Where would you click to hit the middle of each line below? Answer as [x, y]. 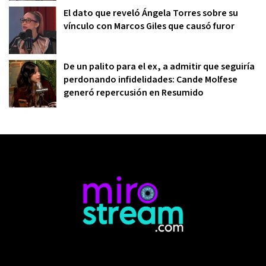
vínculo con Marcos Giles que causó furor [149, 26]
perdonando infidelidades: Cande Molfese [151, 79]
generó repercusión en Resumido [134, 92]
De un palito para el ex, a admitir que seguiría [159, 66]
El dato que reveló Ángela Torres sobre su [151, 13]
